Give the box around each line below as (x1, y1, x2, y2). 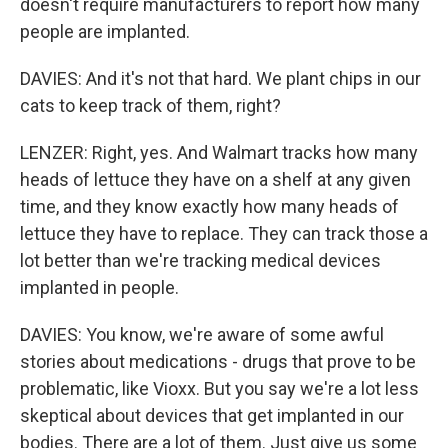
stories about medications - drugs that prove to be (20, 351, 416, 372)
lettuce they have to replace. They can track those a (20, 223, 428, 244)
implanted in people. (20, 277, 179, 298)
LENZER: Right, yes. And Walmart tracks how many (20, 142, 418, 163)
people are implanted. (20, 21, 190, 42)
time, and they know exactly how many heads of (20, 196, 399, 217)
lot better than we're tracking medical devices (20, 250, 381, 271)
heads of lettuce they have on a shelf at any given (20, 169, 411, 190)
